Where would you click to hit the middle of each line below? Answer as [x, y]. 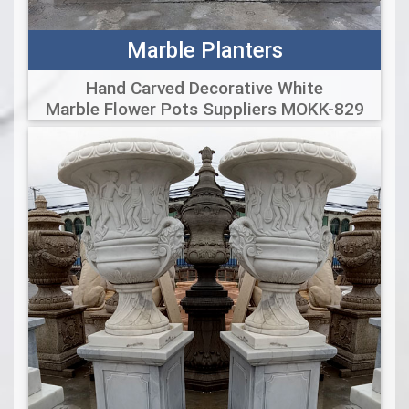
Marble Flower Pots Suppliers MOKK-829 [204, 109]
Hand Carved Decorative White [204, 88]
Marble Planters [204, 50]
